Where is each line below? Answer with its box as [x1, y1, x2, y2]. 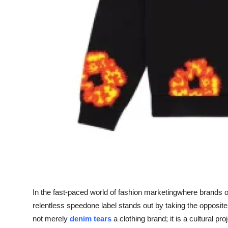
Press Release [8, 53, 61, 64]
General [8, 28, 37, 39]
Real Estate [8, 4, 51, 14]
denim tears [70, 214, 111, 223]
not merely [33, 214, 68, 223]
